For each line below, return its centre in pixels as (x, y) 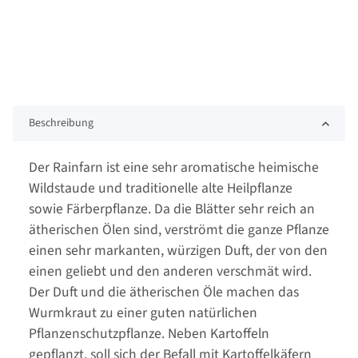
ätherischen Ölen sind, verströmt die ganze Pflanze (179, 230)
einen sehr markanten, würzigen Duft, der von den (178, 251)
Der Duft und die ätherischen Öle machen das (164, 292)
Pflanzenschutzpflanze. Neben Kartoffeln (149, 334)
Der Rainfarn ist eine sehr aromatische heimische (174, 168)
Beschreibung (61, 123)
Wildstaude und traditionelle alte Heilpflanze (161, 189)
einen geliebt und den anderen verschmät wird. (170, 272)
